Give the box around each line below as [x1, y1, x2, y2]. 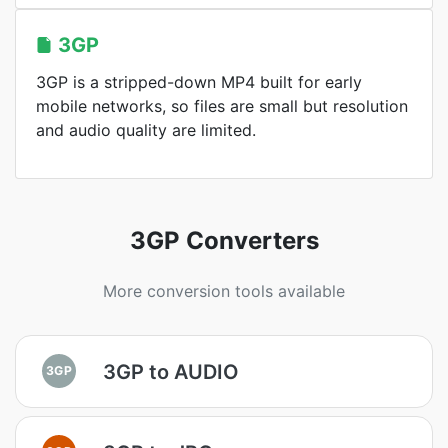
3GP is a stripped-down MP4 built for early [36, 72, 362, 92]
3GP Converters [129, 226, 319, 255]
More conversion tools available [103, 281, 345, 301]
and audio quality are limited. [36, 120, 256, 140]
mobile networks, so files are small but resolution [36, 96, 408, 116]
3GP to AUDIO [103, 359, 239, 384]
